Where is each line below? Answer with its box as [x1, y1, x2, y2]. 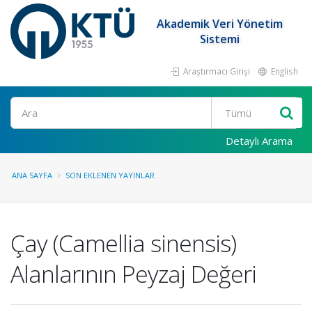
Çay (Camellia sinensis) [10, 227, 236, 259]
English [269, 65, 298, 77]
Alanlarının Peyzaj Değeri [10, 258, 256, 290]
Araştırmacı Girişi [181, 65, 250, 77]
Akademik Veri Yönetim [157, 16, 283, 31]
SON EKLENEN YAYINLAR [65, 170, 155, 180]
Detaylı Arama [226, 134, 292, 148]
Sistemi [200, 31, 240, 47]
